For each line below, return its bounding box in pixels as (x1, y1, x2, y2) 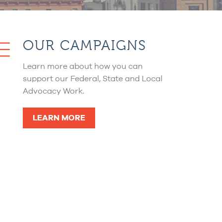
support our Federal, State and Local (22, 73, 163, 85)
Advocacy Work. (22, 86, 84, 97)
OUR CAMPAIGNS (22, 37, 147, 54)
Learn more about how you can (22, 61, 143, 72)
